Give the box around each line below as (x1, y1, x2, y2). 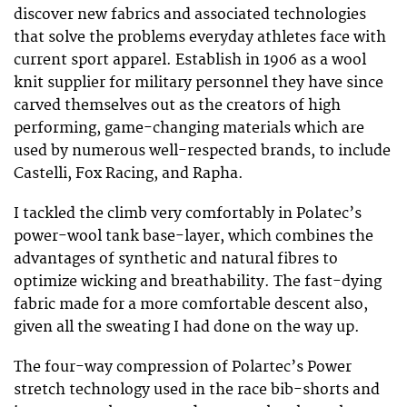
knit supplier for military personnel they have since (14, 74, 383, 93)
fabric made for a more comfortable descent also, (14, 295, 368, 314)
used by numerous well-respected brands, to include (14, 142, 391, 161)
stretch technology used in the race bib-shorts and (14, 381, 380, 400)
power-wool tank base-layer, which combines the (14, 227, 373, 246)
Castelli (14, 164, 67, 184)
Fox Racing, (75, 164, 162, 184)
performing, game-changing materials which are (14, 119, 364, 138)
